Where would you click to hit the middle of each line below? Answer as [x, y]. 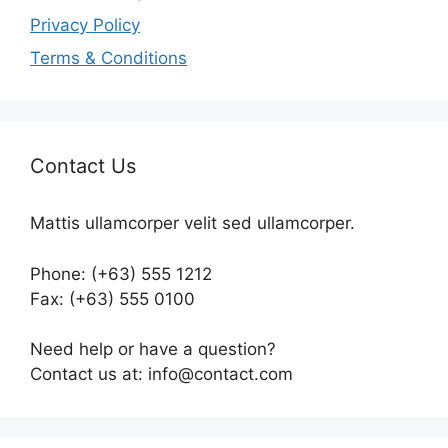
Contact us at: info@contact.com [161, 374]
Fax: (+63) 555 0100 [112, 298]
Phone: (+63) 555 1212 [121, 273]
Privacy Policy [85, 24]
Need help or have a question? [153, 349]
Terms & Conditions [108, 58]
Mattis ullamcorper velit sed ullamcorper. [192, 223]
